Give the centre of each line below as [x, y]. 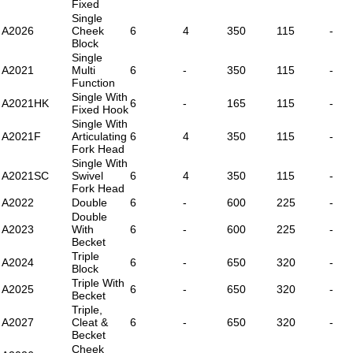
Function [93, 82]
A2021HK [25, 103]
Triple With [98, 282]
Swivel [87, 175]
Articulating [99, 136]
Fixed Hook [100, 109]
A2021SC [25, 175]
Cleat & [90, 322]
